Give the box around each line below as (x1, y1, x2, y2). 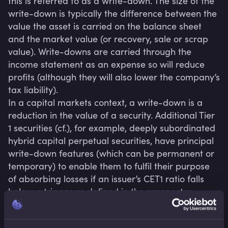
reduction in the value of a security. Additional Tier (8, 109, 215, 121)
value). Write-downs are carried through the (8, 45, 191, 58)
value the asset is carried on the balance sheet (8, 20, 202, 32)
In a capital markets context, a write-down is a (8, 96, 203, 108)
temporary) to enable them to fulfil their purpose (8, 160, 210, 172)
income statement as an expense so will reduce (8, 58, 205, 70)
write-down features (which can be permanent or (8, 147, 214, 159)
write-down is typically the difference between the (8, 7, 217, 19)
